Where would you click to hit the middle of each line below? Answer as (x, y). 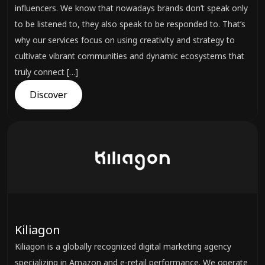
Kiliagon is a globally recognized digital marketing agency (123, 246)
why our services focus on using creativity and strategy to (125, 40)
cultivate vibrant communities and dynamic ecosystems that (130, 56)
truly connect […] (46, 72)
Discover (49, 95)
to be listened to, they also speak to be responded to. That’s (130, 24)
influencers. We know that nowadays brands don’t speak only (131, 8)
